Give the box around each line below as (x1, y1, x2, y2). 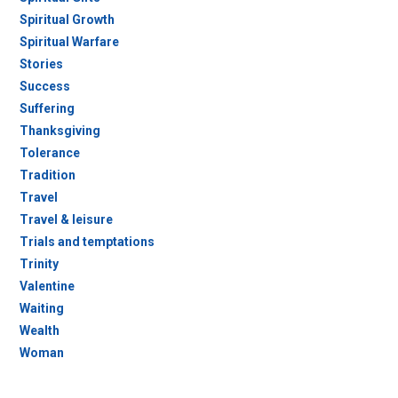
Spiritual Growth (19, 12, 115, 27)
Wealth (19, 323, 60, 338)
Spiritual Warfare (19, 35, 119, 49)
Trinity (19, 257, 59, 271)
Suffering (19, 101, 75, 115)
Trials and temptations (19, 235, 155, 249)
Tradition (19, 168, 76, 182)
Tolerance (19, 146, 80, 160)
